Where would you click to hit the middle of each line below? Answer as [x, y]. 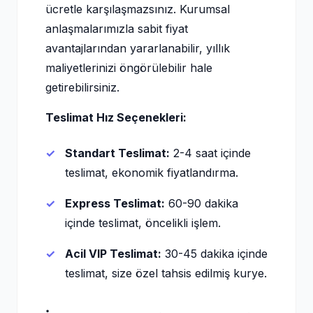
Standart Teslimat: [117, 153]
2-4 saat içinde [210, 153]
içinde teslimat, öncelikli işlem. [143, 223]
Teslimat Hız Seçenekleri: [116, 117]
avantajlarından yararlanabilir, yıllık [138, 48]
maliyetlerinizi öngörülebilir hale [129, 68]
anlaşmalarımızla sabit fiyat [117, 29]
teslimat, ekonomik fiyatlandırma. [152, 173]
